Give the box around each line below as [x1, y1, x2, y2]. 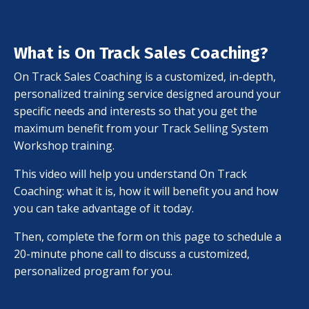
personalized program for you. [14, 263, 172, 279]
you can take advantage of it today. [14, 201, 194, 216]
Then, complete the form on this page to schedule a [14, 229, 281, 244]
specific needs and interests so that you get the [14, 103, 257, 119]
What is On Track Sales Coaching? [14, 43, 268, 63]
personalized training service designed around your [14, 86, 281, 101]
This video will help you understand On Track [14, 166, 247, 181]
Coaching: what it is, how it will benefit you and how [14, 183, 278, 199]
